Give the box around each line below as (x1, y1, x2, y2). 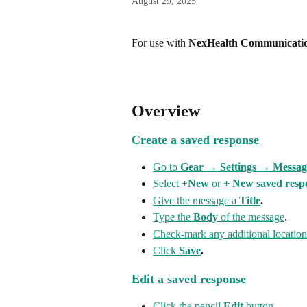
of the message (218, 211, 284, 223)
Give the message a (153, 194, 239, 206)
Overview (132, 101, 200, 120)
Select (153, 177, 182, 190)
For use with (132, 37, 188, 49)
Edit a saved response (132, 271, 246, 286)
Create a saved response (132, 132, 259, 147)
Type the (153, 211, 193, 223)
